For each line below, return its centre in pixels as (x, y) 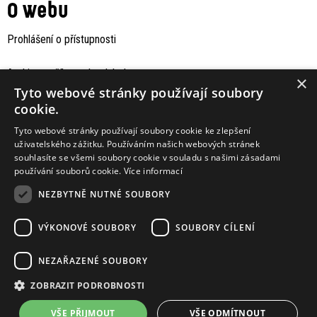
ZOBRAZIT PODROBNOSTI (88, 286)
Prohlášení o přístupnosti (62, 39)
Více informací (153, 171)
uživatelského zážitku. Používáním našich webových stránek (137, 144)
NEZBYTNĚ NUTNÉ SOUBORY (104, 194)
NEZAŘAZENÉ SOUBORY (93, 260)
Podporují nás (65, 244)
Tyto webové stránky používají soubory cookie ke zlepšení (133, 131)
